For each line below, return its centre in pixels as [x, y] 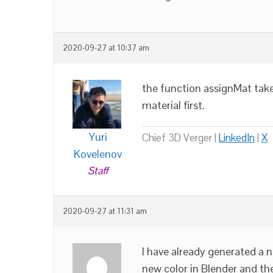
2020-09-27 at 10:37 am [106, 48]
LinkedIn [237, 138]
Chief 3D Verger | [180, 138]
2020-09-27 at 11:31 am [105, 211]
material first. [173, 105]
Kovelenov [98, 154]
